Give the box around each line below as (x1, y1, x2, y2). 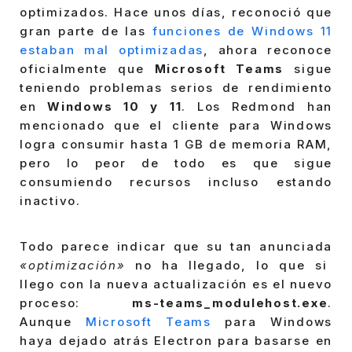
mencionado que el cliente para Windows (20, 118, 332, 134)
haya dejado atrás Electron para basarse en (20, 332, 332, 348)
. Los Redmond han (181, 99, 333, 115)
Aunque (20, 313, 86, 329)
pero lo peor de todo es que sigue (20, 156, 332, 171)
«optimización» (20, 257, 126, 273)
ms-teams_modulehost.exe (132, 295, 328, 310)
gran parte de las (20, 24, 152, 39)
